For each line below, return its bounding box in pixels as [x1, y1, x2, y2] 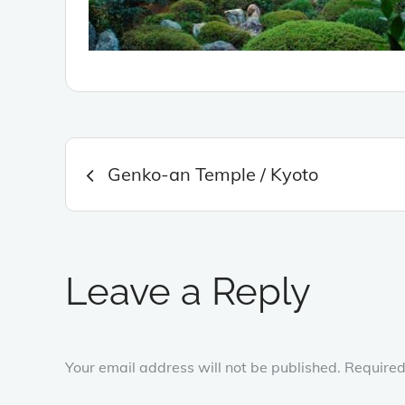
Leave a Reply [65, 268, 311, 314]
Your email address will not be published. [65, 357, 341, 376]
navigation [65, 172, 177, 200]
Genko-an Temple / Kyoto [108, 162, 318, 185]
